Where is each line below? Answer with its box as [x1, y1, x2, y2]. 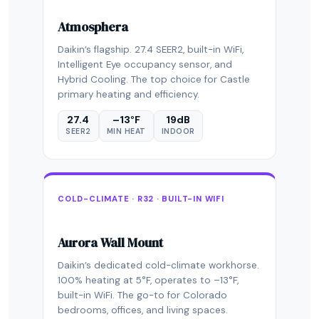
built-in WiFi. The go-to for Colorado [58, 289, 227, 301]
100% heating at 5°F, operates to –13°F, [58, 274, 239, 286]
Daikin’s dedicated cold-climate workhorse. [58, 259, 259, 271]
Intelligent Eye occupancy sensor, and [58, 58, 232, 70]
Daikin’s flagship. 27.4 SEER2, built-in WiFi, [58, 43, 244, 56]
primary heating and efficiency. [58, 88, 199, 100]
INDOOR [161, 127, 195, 136]
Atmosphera [58, 19, 128, 36]
